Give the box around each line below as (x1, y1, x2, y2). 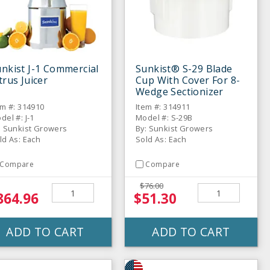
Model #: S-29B (136, 111, 193, 123)
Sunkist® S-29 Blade (136, 61, 233, 75)
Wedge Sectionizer (136, 84, 224, 98)
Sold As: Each (136, 133, 187, 145)
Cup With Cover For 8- (136, 73, 240, 87)
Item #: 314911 (136, 101, 190, 112)
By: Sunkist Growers (136, 122, 213, 134)
